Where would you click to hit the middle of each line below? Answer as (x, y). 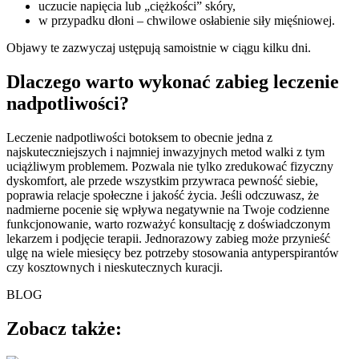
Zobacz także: (64, 329)
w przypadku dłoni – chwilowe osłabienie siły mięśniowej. (187, 21)
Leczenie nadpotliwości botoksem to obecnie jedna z (139, 138)
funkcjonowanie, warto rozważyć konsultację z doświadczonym (168, 224)
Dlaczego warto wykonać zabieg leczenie (173, 82)
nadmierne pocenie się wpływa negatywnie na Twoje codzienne (168, 210)
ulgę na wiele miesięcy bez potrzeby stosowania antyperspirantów (173, 253)
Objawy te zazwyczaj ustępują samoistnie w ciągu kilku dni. (159, 48)
